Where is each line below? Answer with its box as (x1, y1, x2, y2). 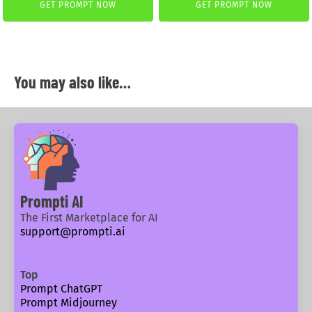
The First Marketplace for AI (19, 211, 158, 225)
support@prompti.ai (19, 225, 125, 239)
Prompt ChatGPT (19, 282, 102, 296)
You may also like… (13, 71, 131, 92)
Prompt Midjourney (19, 296, 117, 310)
